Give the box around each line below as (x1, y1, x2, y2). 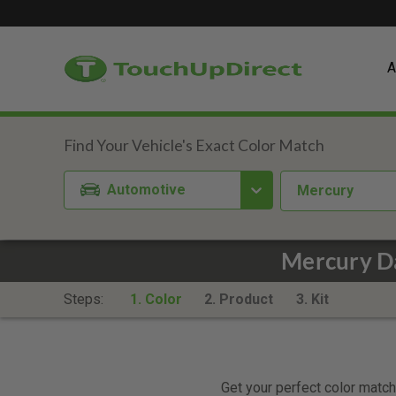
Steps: (64, 291, 107, 308)
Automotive (107, 180, 187, 198)
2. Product (204, 291, 274, 308)
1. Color (129, 291, 182, 308)
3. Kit (295, 291, 329, 308)
